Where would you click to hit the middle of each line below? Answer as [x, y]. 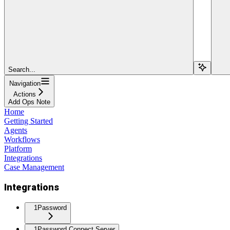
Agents [16, 130]
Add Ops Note [29, 102]
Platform [18, 148]
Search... [22, 69]
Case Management [34, 167]
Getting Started [28, 121]
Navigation [25, 83]
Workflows [22, 139]
